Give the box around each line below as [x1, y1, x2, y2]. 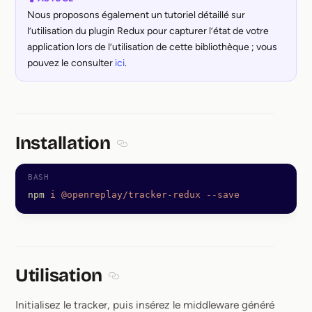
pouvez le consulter [27, 57, 115, 70]
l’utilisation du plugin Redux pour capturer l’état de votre [27, 25, 269, 38]
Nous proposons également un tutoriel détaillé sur [27, 9, 245, 22]
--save [201, 189, 240, 201]
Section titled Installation [120, 146, 242, 160]
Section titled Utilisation [112, 279, 231, 292]
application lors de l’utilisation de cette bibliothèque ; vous [27, 41, 277, 54]
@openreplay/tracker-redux [56, 189, 201, 201]
